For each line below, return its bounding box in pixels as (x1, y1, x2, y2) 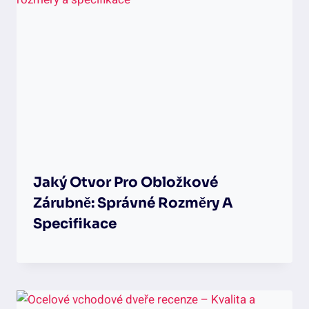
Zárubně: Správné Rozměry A (33, 194, 233, 212)
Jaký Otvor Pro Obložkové (33, 173, 218, 191)
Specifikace (33, 215, 117, 232)
